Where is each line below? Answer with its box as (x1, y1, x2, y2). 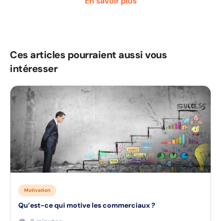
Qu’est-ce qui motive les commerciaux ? (18, 201, 155, 210)
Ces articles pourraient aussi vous (10, 48, 167, 61)
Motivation (24, 187, 50, 193)
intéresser (10, 62, 57, 75)
